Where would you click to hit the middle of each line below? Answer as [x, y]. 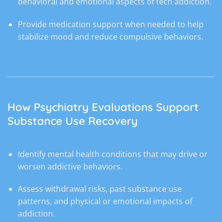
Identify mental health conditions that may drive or [112, 154]
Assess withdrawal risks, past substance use [100, 189]
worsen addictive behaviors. [70, 166]
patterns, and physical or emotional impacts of [105, 201]
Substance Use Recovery [73, 121]
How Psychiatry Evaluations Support [103, 107]
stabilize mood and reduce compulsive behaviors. [110, 36]
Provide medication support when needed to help [111, 24]
